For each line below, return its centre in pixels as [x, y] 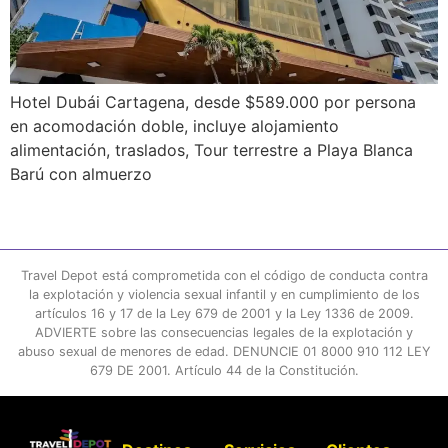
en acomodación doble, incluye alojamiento [174, 126]
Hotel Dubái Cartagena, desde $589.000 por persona [213, 102]
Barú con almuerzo [81, 174]
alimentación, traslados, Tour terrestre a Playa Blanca [211, 150]
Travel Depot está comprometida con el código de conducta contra [224, 275]
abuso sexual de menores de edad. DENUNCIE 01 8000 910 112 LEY [224, 351]
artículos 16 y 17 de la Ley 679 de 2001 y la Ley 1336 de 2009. [224, 313]
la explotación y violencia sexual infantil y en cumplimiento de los [224, 294]
